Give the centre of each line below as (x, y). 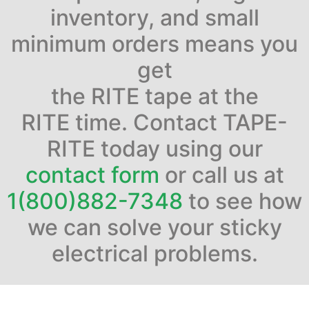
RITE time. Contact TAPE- (154, 122)
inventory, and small (154, 17)
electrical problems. (154, 253)
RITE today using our (154, 148)
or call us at (221, 175)
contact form (92, 175)
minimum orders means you (154, 43)
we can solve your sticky (154, 227)
